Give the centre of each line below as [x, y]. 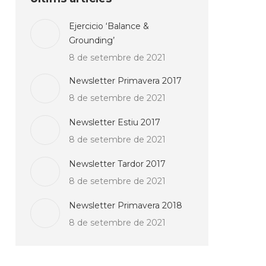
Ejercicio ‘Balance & [109, 26]
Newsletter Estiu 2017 [115, 122]
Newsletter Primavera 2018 [126, 205]
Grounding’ [92, 40]
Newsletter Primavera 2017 [125, 81]
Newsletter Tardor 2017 [117, 164]
